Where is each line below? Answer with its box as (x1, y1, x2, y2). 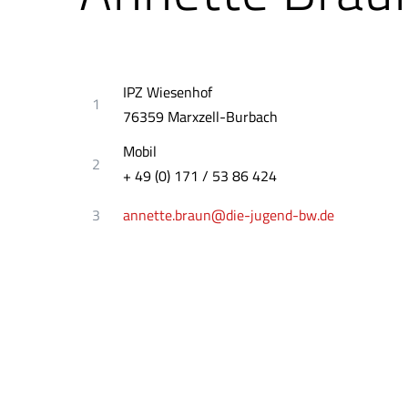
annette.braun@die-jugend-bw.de (123, 204, 335, 227)
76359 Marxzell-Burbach (123, 105, 279, 127)
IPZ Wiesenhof (123, 80, 213, 103)
